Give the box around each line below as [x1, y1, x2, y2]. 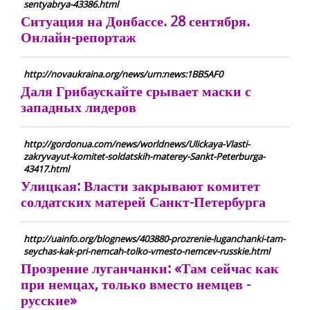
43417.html [24, 163, 69, 175]
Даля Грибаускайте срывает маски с [21, 82, 251, 100]
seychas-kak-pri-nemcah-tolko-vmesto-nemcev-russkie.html [24, 245, 270, 257]
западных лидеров [21, 98, 136, 116]
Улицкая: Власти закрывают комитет [21, 176, 260, 195]
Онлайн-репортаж [21, 28, 136, 46]
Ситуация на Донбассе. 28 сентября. [21, 12, 250, 30]
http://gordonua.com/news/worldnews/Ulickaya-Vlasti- [24, 138, 250, 150]
